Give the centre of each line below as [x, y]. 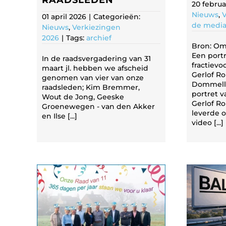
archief [99, 38]
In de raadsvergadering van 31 [96, 59]
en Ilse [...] [60, 116]
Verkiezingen [96, 27]
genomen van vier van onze [93, 78]
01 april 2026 [64, 17]
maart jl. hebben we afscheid [95, 68]
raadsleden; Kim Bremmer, [91, 88]
